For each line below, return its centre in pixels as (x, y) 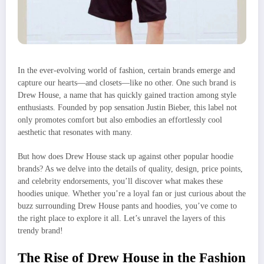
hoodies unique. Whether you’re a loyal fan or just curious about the (132, 193)
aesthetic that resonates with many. (75, 133)
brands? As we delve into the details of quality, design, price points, (130, 169)
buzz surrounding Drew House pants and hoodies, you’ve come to (127, 206)
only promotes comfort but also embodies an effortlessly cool (120, 120)
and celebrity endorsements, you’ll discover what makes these (120, 181)
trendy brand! (40, 230)
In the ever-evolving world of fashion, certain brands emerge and (126, 71)
